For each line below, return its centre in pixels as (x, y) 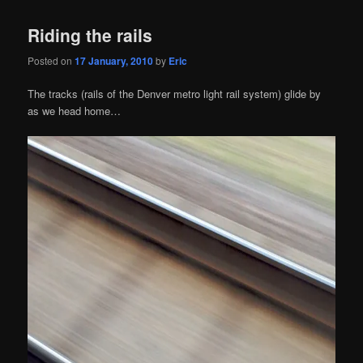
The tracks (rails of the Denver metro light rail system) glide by (175, 93)
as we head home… (75, 110)
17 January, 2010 (114, 60)
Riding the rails (90, 35)
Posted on (51, 60)
